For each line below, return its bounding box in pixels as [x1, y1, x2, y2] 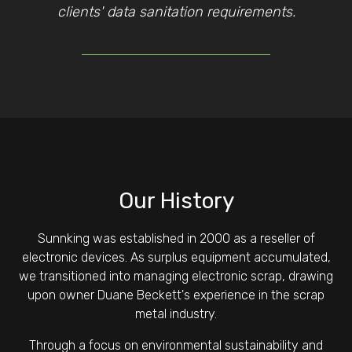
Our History [118, 188, 234, 214]
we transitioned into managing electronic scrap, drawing [19, 269, 333, 284]
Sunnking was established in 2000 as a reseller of [37, 231, 315, 246]
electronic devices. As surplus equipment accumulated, [21, 250, 331, 265]
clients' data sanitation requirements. [57, 3, 295, 20]
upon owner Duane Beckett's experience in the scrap [27, 288, 324, 302]
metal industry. [135, 306, 217, 321]
